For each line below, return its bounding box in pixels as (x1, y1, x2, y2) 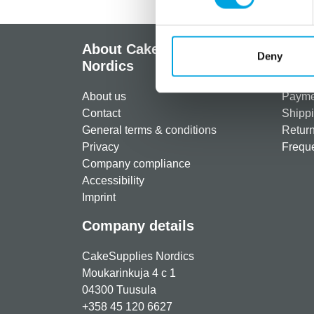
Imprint (82, 191, 116, 203)
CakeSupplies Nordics (82, 250, 194, 262)
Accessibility (82, 175, 144, 186)
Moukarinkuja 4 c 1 (82, 267, 176, 279)
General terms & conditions (82, 124, 217, 136)
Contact (82, 107, 121, 119)
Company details (82, 218, 194, 233)
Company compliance (82, 158, 191, 170)
